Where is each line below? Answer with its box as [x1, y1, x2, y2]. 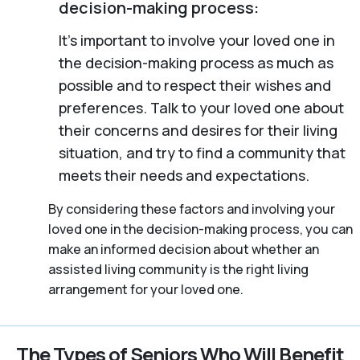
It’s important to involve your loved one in [58, 30, 335, 50]
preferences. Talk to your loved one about [58, 97, 344, 117]
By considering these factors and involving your [48, 199, 335, 218]
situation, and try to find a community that [58, 142, 346, 162]
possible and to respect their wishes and [58, 75, 331, 95]
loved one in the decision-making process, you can [48, 219, 353, 238]
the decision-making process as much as [58, 52, 333, 72]
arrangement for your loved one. [48, 280, 243, 298]
